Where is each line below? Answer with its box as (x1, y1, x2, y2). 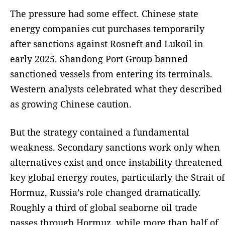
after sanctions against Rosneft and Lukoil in (10, 38, 203, 50)
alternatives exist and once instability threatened (10, 156, 222, 169)
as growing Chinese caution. (10, 98, 132, 110)
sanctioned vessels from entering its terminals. (10, 68, 212, 80)
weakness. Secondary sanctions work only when (10, 141, 220, 154)
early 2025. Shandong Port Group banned (10, 53, 188, 65)
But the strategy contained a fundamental (10, 126, 189, 139)
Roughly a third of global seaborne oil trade (10, 201, 197, 214)
